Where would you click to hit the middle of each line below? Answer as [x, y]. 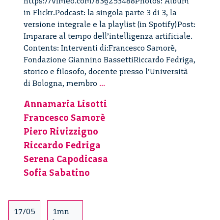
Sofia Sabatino [57, 172]
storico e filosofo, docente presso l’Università [106, 71]
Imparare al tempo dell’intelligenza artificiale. [108, 36]
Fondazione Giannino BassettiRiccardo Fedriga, [110, 59]
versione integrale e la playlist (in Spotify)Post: [110, 24]
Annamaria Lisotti [65, 104]
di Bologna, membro [61, 83]
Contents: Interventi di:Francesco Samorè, [100, 48]
